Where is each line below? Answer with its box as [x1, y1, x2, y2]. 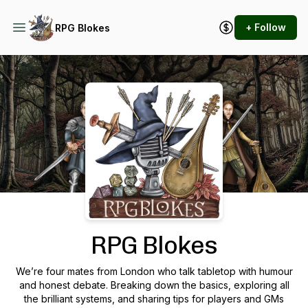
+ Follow [245, 21, 286, 33]
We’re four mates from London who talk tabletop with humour [15, 265, 293, 277]
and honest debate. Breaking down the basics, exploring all [19, 279, 289, 291]
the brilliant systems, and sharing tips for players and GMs [24, 293, 284, 305]
